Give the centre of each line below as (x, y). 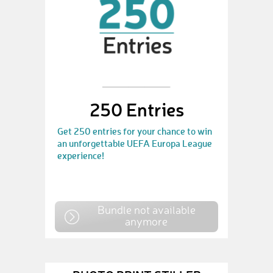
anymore (146, 221)
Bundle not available (146, 210)
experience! (81, 155)
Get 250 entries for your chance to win (135, 131)
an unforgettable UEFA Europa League (135, 143)
